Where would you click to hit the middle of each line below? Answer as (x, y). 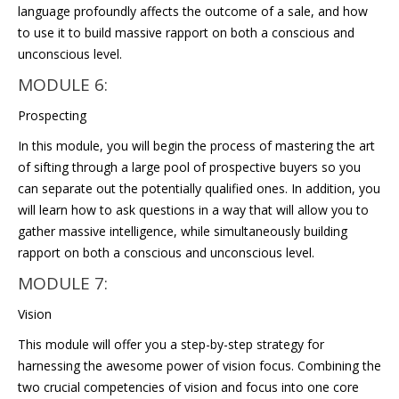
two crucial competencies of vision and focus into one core (188, 387)
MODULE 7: (63, 283)
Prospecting (52, 115)
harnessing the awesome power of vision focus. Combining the (199, 366)
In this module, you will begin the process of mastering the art (196, 146)
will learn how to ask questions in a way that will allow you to (193, 210)
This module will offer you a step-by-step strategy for (171, 344)
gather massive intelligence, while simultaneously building (183, 231)
